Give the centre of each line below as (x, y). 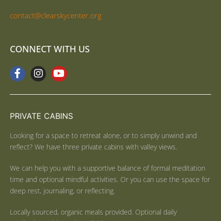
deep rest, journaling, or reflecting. (62, 191)
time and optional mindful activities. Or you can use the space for (110, 180)
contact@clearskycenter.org (56, 15)
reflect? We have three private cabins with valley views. (93, 147)
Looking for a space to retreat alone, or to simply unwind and (103, 136)
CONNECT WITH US (50, 49)
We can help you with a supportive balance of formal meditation (108, 168)
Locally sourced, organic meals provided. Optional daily (93, 212)
